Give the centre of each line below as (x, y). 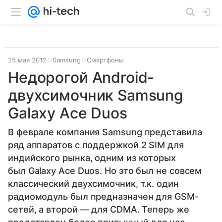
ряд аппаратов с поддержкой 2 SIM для (96, 145)
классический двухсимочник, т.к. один (93, 184)
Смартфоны (105, 60)
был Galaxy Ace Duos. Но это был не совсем (105, 171)
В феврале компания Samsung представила (105, 132)
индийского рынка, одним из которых (92, 158)
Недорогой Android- (81, 77)
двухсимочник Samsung (96, 95)
